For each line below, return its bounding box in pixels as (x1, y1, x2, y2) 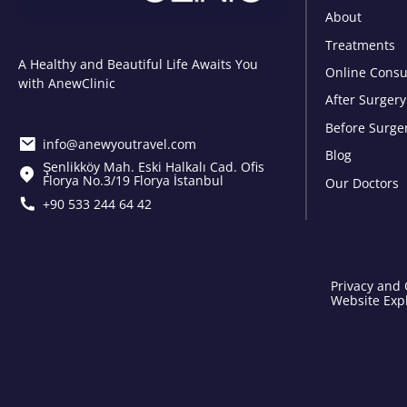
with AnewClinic (18, 74, 115, 93)
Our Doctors (325, 174, 399, 192)
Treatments (325, 35, 395, 54)
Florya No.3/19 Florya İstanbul (43, 172, 223, 190)
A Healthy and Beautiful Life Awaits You (18, 55, 258, 74)
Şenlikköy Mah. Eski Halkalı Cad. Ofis (43, 158, 264, 176)
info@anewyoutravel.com (43, 134, 196, 153)
